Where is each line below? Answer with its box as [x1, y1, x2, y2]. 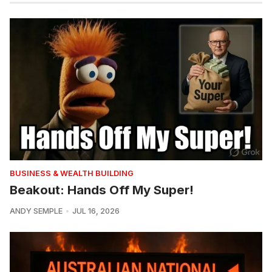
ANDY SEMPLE [10, 206, 63, 216]
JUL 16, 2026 [72, 206, 120, 216]
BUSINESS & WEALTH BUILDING [10, 169, 134, 178]
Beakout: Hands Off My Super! [10, 182, 194, 198]
